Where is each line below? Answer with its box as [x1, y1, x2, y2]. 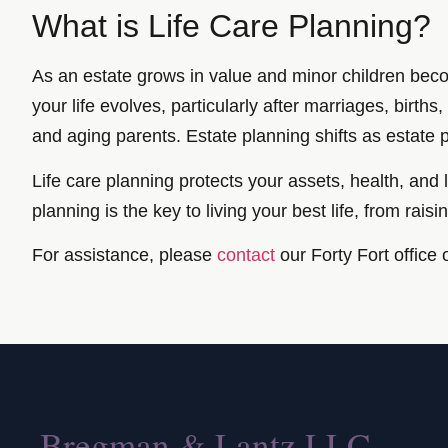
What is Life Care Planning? [32, 8, 431, 45]
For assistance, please [32, 245, 217, 266]
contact [217, 245, 275, 266]
